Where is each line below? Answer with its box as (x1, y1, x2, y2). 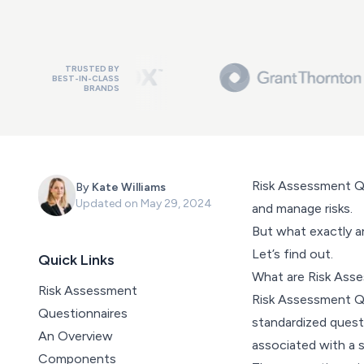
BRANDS (84, 83, 119, 94)
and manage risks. (251, 201, 353, 217)
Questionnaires (38, 305, 128, 322)
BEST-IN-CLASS (52, 73, 119, 84)
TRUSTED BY (65, 63, 119, 75)
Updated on (76, 196, 141, 210)
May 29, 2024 (141, 196, 212, 210)
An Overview (38, 328, 113, 344)
